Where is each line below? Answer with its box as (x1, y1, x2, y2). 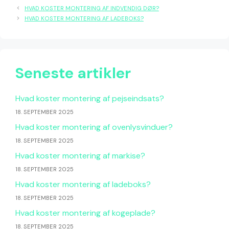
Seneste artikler (15, 63, 131, 83)
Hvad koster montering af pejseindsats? (15, 93, 164, 104)
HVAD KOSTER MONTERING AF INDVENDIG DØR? (24, 4, 159, 12)
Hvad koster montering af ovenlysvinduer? (15, 121, 173, 132)
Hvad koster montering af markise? (15, 150, 145, 161)
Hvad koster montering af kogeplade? (15, 207, 155, 218)
